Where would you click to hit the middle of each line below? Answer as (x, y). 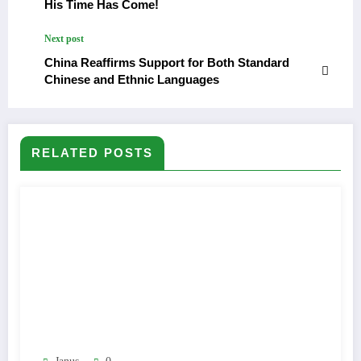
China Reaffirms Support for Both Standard (167, 63)
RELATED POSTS (92, 153)
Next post (64, 39)
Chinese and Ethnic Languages (132, 80)
